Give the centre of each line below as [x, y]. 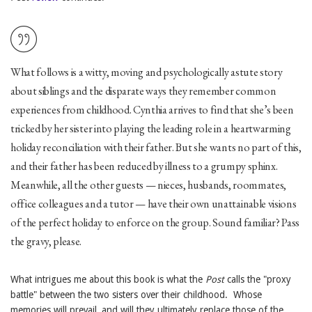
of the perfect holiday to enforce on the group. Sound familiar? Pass [155, 222]
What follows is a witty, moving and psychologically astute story [147, 72]
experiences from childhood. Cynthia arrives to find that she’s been [152, 109]
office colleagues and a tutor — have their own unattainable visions [154, 203]
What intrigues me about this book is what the [108, 279]
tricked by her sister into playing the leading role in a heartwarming [151, 128]
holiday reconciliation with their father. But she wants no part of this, [156, 147]
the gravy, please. [46, 241]
